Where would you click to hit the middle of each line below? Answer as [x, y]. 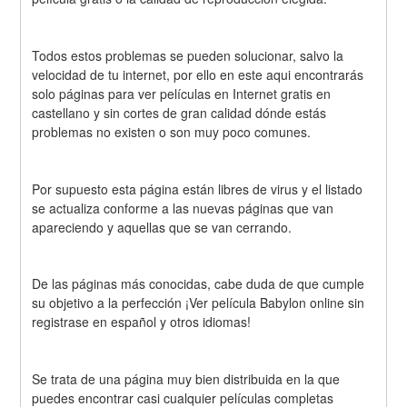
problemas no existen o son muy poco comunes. [172, 131]
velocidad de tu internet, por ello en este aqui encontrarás [198, 74]
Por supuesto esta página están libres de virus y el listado [198, 189]
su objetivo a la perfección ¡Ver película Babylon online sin [199, 303]
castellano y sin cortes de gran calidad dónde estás [179, 112]
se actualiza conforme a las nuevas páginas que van [183, 208]
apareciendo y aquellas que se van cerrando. [162, 227]
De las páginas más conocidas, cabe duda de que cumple [199, 284]
